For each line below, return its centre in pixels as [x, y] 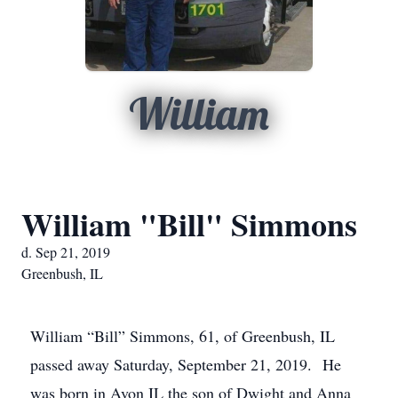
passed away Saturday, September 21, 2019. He [186, 364]
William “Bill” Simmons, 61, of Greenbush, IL [183, 336]
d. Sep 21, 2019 [66, 252]
